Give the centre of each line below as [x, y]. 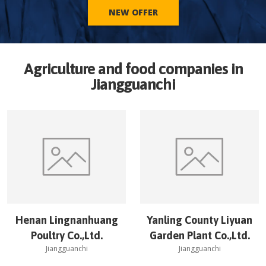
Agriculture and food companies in [133, 69]
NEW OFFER [133, 12]
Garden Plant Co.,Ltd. [199, 235]
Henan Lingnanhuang [66, 220]
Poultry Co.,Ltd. [66, 235]
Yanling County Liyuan [199, 220]
